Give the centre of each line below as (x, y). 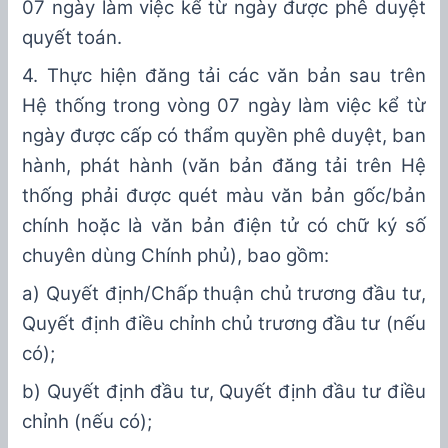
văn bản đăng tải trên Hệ (307, 166)
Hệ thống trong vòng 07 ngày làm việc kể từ (224, 106)
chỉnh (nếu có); (87, 422)
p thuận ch (233, 294)
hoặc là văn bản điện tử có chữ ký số (247, 226)
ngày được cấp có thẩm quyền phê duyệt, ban (224, 136)
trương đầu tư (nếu (342, 324)
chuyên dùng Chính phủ (126, 256)
